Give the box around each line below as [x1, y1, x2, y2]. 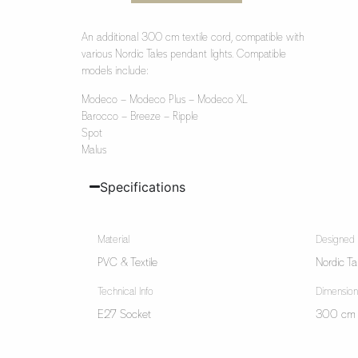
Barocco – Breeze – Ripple [81, 109, 198, 122]
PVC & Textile [97, 257, 157, 269]
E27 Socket [97, 308, 151, 321]
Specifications [99, 178, 185, 195]
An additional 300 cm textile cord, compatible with [81, 31, 304, 44]
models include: [81, 65, 148, 78]
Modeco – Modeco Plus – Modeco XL [81, 93, 248, 105]
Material [97, 234, 129, 246]
